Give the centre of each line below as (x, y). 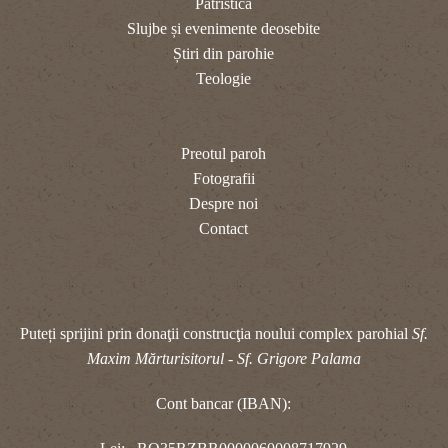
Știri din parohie (224, 54)
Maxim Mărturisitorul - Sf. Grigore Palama (224, 359)
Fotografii (224, 179)
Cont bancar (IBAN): (224, 404)
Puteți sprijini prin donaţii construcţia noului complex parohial (216, 334)
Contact (224, 229)
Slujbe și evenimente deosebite (224, 29)
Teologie (224, 79)
